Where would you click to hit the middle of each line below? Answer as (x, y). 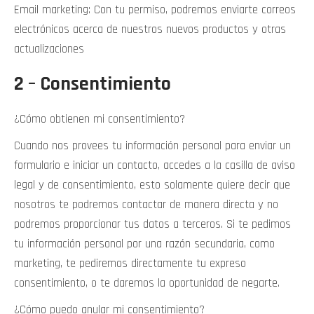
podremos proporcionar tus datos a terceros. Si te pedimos (152, 224)
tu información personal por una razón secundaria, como (144, 244)
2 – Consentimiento (93, 84)
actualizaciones (49, 49)
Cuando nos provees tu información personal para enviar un (152, 146)
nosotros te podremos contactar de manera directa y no (146, 205)
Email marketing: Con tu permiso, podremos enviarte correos (155, 10)
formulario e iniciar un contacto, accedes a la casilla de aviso (155, 165)
